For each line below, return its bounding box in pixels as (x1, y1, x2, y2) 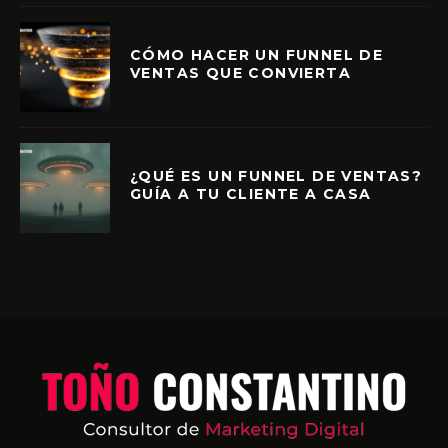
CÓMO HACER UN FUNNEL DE (130, 46, 384, 65)
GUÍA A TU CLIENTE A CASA (130, 185, 372, 204)
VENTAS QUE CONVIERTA (130, 64, 351, 83)
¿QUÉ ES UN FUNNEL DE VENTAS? (130, 167, 423, 186)
